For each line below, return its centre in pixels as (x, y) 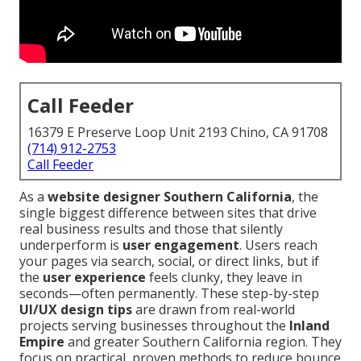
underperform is (71, 245)
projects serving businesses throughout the (154, 326)
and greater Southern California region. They (203, 342)
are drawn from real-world (214, 310)
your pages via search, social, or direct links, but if (169, 261)
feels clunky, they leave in (224, 278)
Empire (42, 342)
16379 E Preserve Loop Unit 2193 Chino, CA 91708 (178, 133)
